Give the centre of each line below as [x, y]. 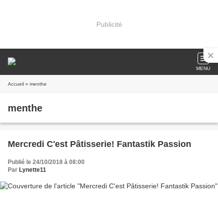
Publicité [109, 24]
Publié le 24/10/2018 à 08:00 [46, 162]
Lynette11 [33, 170]
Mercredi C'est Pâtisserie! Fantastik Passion [100, 144]
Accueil [16, 84]
